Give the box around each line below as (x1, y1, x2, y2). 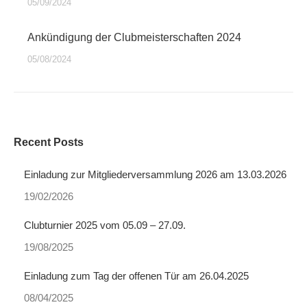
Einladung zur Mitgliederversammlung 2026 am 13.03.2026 (24, 169, 286, 180)
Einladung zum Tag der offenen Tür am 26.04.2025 (24, 270, 249, 282)
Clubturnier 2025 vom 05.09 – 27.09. (24, 219, 186, 231)
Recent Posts (14, 136, 84, 148)
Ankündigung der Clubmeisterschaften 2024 (27, 32, 241, 43)
